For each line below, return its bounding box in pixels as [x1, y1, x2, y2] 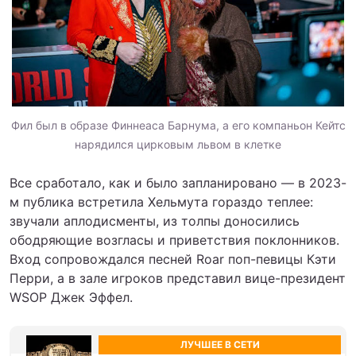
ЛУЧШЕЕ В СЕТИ [180, 338, 260, 350]
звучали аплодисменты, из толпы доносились [10, 212, 300, 229]
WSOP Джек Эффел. [10, 288, 133, 305]
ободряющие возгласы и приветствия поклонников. [10, 231, 339, 248]
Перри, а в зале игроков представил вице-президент [10, 269, 346, 286]
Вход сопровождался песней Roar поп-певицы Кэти [10, 250, 336, 267]
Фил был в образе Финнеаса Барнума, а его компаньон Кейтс [10, 118, 346, 132]
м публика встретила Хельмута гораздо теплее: [10, 193, 313, 210]
